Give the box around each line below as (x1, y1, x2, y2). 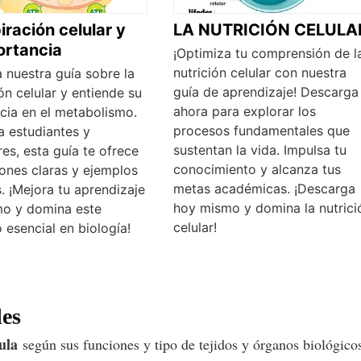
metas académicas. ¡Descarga (172, 180, 355, 197)
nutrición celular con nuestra (172, 64, 346, 81)
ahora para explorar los (172, 103, 316, 120)
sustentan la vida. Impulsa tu (172, 142, 346, 159)
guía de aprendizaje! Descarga (172, 84, 359, 101)
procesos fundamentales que (172, 122, 350, 139)
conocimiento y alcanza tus (172, 161, 341, 178)
